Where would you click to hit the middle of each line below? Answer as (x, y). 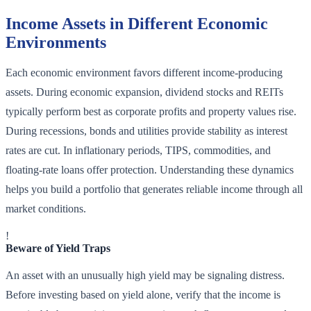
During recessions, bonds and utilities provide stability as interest (146, 131)
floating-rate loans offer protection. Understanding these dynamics (150, 170)
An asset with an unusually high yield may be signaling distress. (145, 276)
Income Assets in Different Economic (137, 24)
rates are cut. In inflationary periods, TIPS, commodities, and (138, 151)
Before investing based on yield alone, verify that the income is (143, 295)
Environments (56, 43)
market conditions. (46, 209)
